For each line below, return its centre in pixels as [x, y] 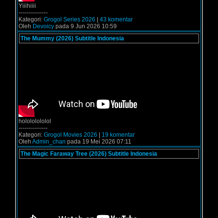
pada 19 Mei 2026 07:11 [99, 142]
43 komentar [116, 19]
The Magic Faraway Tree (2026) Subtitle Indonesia [89, 154]
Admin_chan [49, 142]
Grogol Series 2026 [70, 19]
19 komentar [118, 135]
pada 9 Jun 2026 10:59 [85, 26]
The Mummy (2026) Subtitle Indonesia [72, 38]
